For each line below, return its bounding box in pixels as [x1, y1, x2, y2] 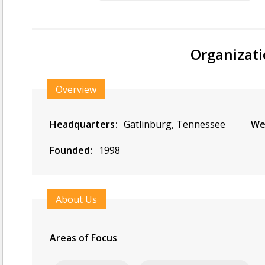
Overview [56, 83, 96, 96]
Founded [50, 144, 92, 157]
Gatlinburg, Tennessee [124, 118, 225, 131]
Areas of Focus [50, 231, 119, 244]
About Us [56, 193, 97, 206]
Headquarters [50, 118, 117, 131]
